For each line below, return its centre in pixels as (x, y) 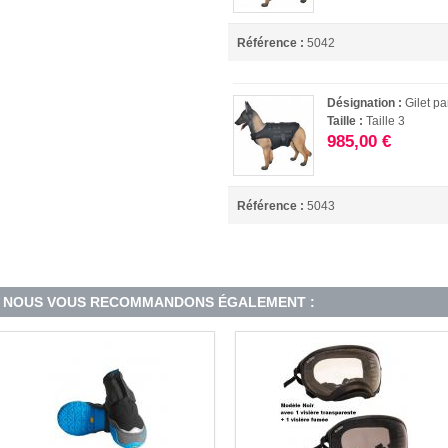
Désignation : (366, 102)
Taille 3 (386, 120)
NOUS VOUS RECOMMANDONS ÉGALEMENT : (159, 301)
